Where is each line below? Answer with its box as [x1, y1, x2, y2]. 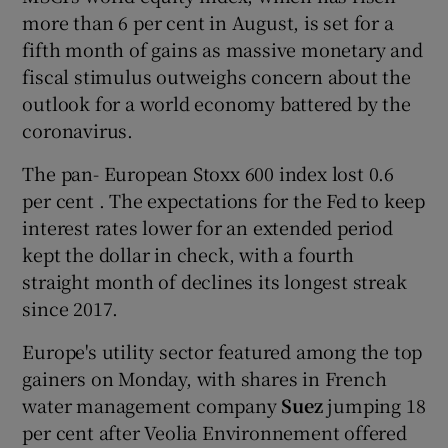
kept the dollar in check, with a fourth [22, 240, 354, 267]
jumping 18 [322, 391, 426, 418]
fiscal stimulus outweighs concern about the [22, 62, 411, 89]
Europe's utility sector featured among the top [22, 337, 423, 364]
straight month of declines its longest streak [22, 267, 407, 294]
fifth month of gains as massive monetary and [22, 35, 423, 62]
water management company [22, 391, 277, 418]
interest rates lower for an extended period [22, 213, 393, 240]
